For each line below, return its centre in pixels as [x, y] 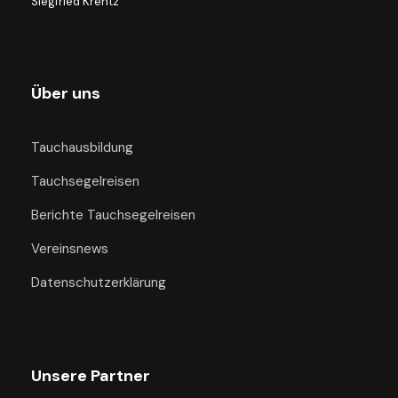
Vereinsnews [70, 249]
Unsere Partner [91, 376]
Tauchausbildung [82, 147]
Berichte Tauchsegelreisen [113, 215]
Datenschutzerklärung [99, 283]
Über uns [66, 93]
